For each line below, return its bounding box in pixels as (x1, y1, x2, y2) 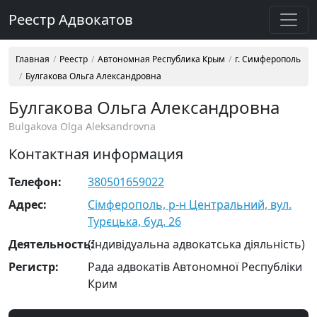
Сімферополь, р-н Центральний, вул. (88, 197, 292, 212)
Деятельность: (8, 236, 94, 252)
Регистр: (8, 259, 59, 275)
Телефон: (8, 174, 62, 190)
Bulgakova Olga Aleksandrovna (8, 120, 156, 133)
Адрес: (8, 197, 47, 212)
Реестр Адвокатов (8, 10, 133, 29)
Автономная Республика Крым (98, 53, 225, 65)
